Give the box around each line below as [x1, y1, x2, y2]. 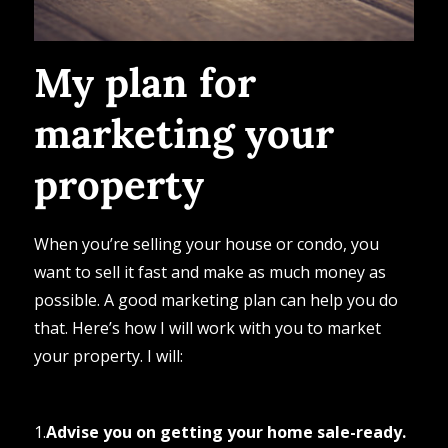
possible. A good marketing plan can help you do [33, 288, 398, 311]
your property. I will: [33, 344, 183, 367]
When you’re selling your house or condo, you [33, 232, 379, 255]
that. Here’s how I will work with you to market [33, 316, 381, 339]
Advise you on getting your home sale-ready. [45, 420, 406, 443]
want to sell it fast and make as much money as [33, 260, 386, 283]
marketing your [33, 107, 334, 159]
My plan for [33, 56, 256, 108]
